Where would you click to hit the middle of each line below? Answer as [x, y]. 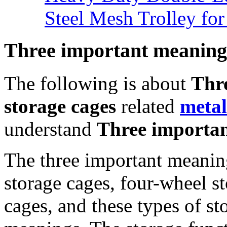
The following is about [98, 84]
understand [50, 129]
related [148, 106]
